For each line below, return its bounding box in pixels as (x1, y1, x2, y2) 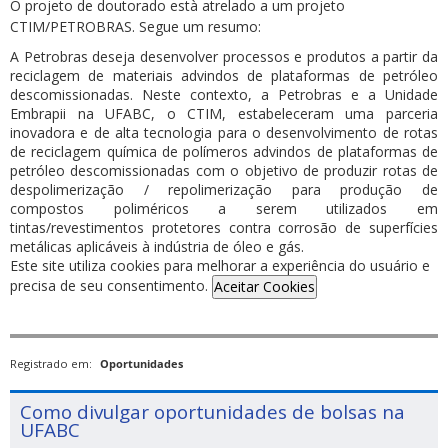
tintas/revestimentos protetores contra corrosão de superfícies (10, 218, 438, 237)
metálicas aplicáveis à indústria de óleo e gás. (10, 237, 304, 256)
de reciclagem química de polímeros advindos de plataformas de (10, 142, 438, 161)
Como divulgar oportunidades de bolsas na (20, 399, 405, 426)
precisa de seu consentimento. (10, 275, 212, 295)
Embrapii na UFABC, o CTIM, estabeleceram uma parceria (10, 104, 438, 123)
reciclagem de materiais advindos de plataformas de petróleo (10, 66, 438, 85)
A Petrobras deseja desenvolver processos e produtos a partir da (10, 47, 438, 66)
